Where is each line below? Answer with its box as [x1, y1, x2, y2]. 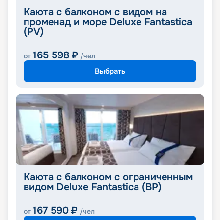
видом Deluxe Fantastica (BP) [24, 181, 162, 193]
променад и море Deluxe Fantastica [24, 16, 192, 28]
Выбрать [95, 66, 125, 76]
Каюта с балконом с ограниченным [24, 171, 192, 184]
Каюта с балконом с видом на [24, 6, 167, 19]
